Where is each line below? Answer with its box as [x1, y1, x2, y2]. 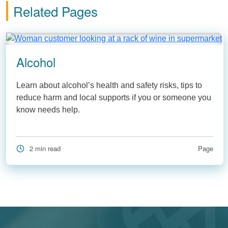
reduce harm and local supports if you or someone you [16, 93, 211, 102]
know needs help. [16, 105, 80, 114]
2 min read [30, 143, 61, 153]
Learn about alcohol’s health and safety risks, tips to [16, 80, 202, 90]
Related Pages [13, 1, 98, 20]
